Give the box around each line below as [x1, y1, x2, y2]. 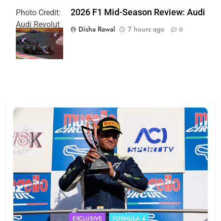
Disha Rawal [78, 24, 115, 34]
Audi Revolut [16, 19, 60, 29]
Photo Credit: [16, 7, 61, 17]
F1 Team [16, 31, 46, 41]
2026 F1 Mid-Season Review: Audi [71, 7, 205, 17]
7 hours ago [128, 24, 164, 34]
